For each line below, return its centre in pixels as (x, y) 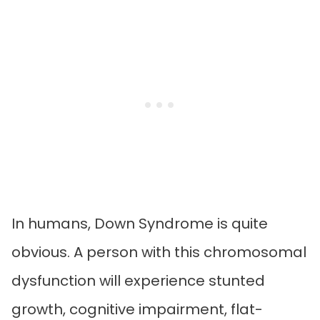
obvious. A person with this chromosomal (159, 252)
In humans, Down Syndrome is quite (140, 224)
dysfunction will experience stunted (138, 281)
